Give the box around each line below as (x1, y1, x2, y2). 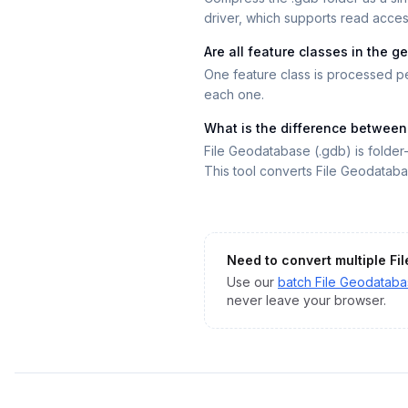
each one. (204, 87, 264, 102)
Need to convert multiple (227, 252, 390, 268)
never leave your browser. (227, 292, 386, 308)
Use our (227, 274, 274, 290)
